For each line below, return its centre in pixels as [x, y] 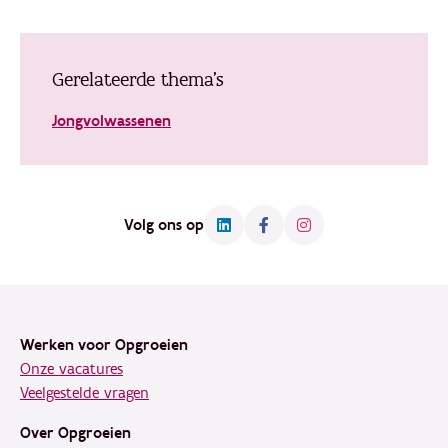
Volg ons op [164, 225]
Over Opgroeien [75, 433]
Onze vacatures [71, 369]
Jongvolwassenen [111, 121]
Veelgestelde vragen [84, 393]
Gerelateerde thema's [138, 79]
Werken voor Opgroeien [104, 345]
